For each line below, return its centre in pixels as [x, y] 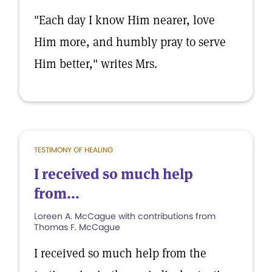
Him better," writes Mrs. [96, 64]
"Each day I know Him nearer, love [124, 20]
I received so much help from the [120, 253]
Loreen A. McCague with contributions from [125, 216]
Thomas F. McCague [77, 227]
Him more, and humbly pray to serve [130, 42]
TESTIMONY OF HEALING [73, 150]
